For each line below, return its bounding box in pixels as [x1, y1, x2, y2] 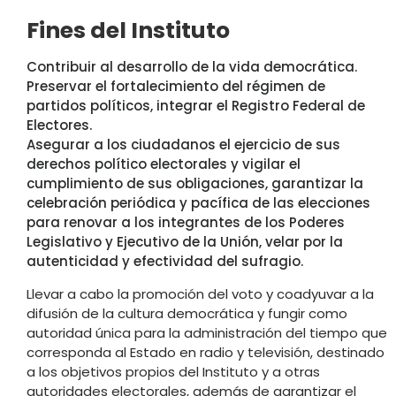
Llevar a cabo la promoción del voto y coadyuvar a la [27, 284, 374, 303]
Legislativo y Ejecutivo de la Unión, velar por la [27, 232, 343, 251]
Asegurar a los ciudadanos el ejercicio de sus [27, 134, 340, 154]
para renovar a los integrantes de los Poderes [27, 212, 345, 232]
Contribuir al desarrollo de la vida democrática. [27, 57, 357, 76]
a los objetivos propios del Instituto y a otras [27, 362, 320, 381]
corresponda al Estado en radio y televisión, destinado [27, 342, 385, 362]
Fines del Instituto [27, 14, 230, 46]
